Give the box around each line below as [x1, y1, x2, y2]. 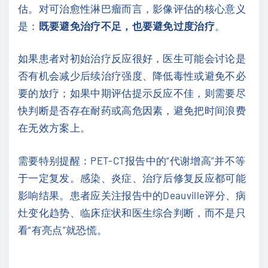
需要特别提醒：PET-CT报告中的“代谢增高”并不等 [18, 154, 246, 166]
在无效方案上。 [18, 121, 91, 134]
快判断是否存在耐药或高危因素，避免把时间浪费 [18, 104, 246, 117]
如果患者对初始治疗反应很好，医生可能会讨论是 [18, 52, 246, 65]
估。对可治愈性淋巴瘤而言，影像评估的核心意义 [18, 2, 246, 14]
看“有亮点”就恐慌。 [18, 223, 108, 236]
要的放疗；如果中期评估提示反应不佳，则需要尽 [18, 87, 246, 99]
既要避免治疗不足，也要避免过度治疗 [38, 19, 215, 32]
